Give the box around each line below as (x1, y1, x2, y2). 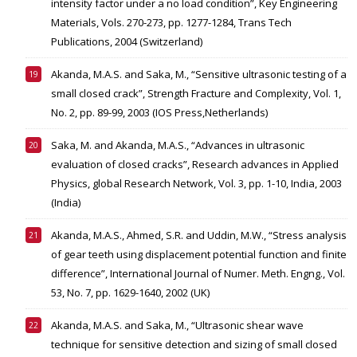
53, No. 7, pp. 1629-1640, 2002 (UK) (51, 285, 210, 300)
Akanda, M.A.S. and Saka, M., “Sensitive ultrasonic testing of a (51, 67, 347, 82)
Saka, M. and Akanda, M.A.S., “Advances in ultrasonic (51, 138, 304, 153)
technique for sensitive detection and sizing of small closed (51, 337, 337, 352)
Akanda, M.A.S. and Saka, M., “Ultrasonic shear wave (51, 318, 304, 333)
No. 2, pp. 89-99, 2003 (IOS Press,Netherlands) (51, 105, 268, 120)
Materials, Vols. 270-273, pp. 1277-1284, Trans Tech (51, 15, 292, 30)
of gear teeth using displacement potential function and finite (51, 247, 347, 262)
